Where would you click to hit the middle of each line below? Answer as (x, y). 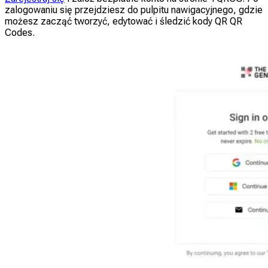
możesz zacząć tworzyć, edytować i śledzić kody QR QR (124, 22)
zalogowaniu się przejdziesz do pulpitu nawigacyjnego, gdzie (134, 10)
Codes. (20, 33)
